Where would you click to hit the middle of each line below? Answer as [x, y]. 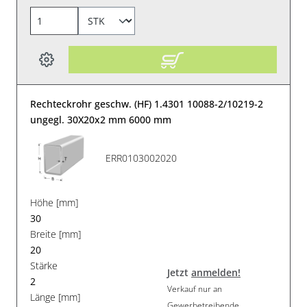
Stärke [44, 265]
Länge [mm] [56, 297]
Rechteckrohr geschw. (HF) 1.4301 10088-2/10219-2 [147, 103]
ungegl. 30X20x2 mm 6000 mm [101, 119]
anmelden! [216, 273]
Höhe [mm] [54, 202]
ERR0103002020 [142, 158]
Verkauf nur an [195, 289]
